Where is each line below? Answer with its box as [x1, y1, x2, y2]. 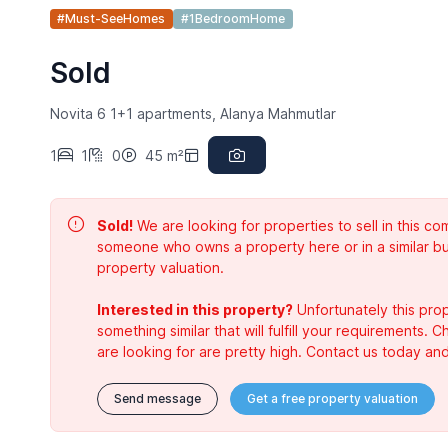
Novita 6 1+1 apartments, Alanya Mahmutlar [49, 105, 336, 123]
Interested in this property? [96, 301, 293, 319]
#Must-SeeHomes [57, 11, 166, 27]
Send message [113, 391, 201, 407]
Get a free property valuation [246, 391, 418, 407]
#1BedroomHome [180, 11, 285, 27]
